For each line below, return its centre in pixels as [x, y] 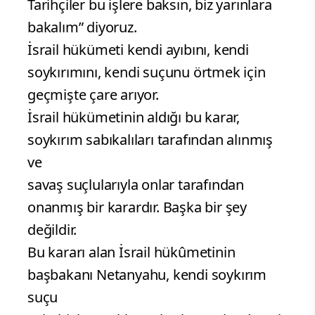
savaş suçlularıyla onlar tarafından [136, 185]
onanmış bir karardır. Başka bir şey [137, 207]
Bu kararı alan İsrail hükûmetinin [131, 252]
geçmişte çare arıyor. [93, 95]
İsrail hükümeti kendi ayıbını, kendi [138, 50]
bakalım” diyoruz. [82, 27]
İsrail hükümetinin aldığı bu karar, [134, 117]
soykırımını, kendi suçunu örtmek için [147, 72]
